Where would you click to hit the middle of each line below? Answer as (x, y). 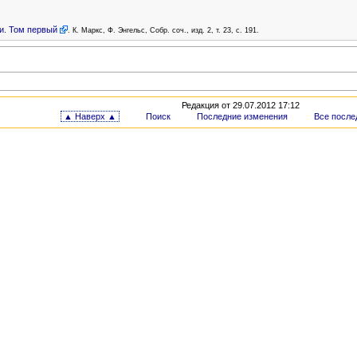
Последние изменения (242, 117)
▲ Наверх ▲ (90, 117)
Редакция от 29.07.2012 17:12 (240, 106)
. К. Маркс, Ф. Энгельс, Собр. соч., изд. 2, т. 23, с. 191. (163, 31)
